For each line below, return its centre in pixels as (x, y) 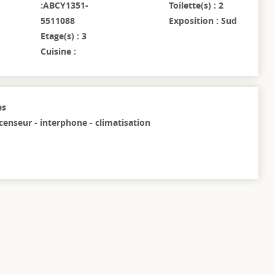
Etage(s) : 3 (64, 36)
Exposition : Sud (203, 21)
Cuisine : (59, 52)
